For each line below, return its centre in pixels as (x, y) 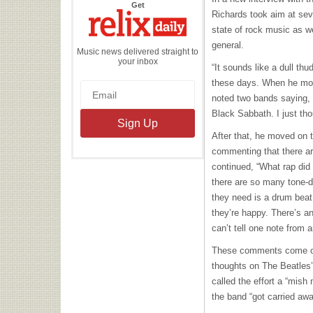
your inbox (138, 61)
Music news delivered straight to (138, 51)
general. (228, 45)
